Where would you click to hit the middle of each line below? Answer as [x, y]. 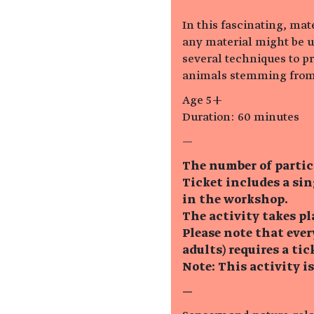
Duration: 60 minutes [241, 117]
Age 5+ [203, 101]
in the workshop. [235, 199]
